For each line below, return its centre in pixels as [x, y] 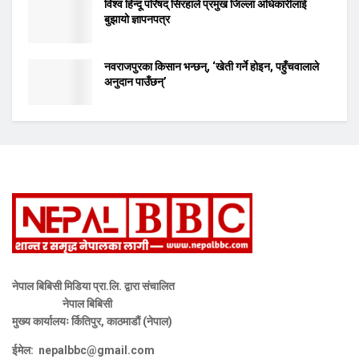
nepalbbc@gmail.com [97, 350]
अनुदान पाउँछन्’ [135, 81]
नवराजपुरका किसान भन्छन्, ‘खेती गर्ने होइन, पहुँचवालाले [212, 66]
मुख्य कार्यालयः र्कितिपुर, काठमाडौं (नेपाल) [92, 321]
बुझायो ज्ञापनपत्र [137, 20]
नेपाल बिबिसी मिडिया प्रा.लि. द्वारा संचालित [93, 286]
